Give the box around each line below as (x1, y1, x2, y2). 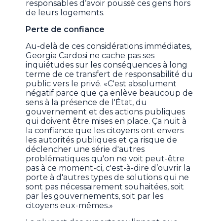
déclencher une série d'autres (26, 145, 145, 154)
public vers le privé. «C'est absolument (26, 79, 177, 89)
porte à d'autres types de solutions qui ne (26, 173, 189, 183)
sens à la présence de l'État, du (26, 98, 147, 108)
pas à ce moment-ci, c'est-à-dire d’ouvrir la (26, 163, 191, 173)
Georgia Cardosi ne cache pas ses (26, 51, 155, 61)
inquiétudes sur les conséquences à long (26, 60, 188, 70)
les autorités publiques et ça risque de (26, 135, 178, 145)
